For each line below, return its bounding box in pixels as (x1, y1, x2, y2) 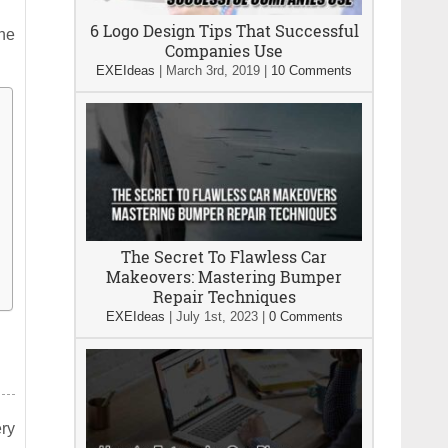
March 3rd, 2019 (166, 63, 260, 78)
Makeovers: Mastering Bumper (106, 266, 342, 287)
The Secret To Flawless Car (121, 246, 327, 267)
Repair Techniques (152, 286, 296, 307)
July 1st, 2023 (175, 309, 258, 324)
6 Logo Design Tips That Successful (89, 20, 359, 41)
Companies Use (165, 40, 283, 61)
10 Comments (271, 63, 352, 78)
